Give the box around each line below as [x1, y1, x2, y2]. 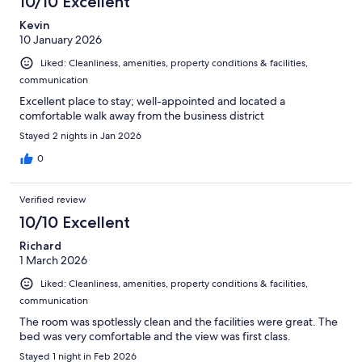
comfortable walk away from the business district [19, 107, 264, 123]
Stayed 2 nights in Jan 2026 [19, 128, 141, 142]
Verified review [19, 192, 86, 206]
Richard [19, 238, 61, 253]
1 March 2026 [19, 252, 87, 267]
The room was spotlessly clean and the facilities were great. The [19, 314, 338, 329]
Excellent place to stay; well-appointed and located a [19, 93, 285, 108]
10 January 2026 [19, 32, 102, 47]
